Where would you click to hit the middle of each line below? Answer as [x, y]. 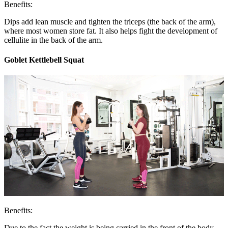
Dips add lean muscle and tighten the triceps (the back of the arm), [110, 21]
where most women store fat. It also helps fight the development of [111, 31]
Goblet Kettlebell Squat [44, 60]
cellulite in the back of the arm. [53, 40]
